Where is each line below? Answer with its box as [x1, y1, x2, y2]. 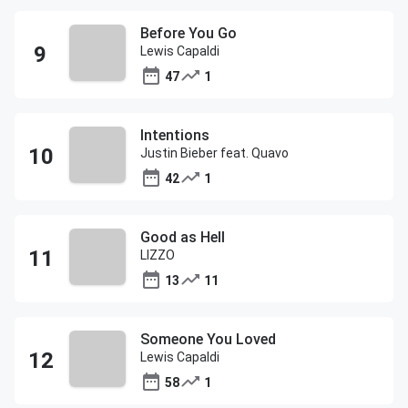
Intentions [140, 127, 209, 144]
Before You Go [140, 25, 237, 42]
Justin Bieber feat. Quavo [140, 146, 289, 160]
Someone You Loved [140, 331, 276, 348]
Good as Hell [140, 229, 225, 246]
